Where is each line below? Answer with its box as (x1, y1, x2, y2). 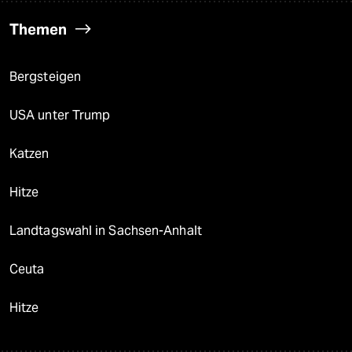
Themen (9, 20, 67, 39)
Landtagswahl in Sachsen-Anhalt (9, 223, 202, 239)
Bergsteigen (9, 69, 82, 85)
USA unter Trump (9, 108, 111, 123)
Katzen (9, 146, 49, 162)
